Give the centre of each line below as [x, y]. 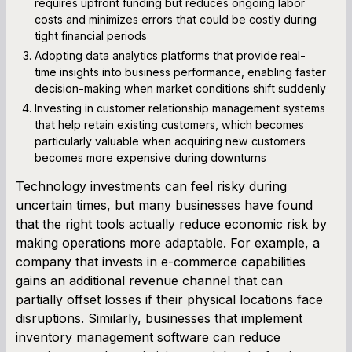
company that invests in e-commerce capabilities [161, 261]
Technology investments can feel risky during [151, 186]
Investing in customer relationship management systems [180, 108]
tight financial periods [91, 35]
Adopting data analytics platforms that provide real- [170, 55]
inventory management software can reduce [148, 337]
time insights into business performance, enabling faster [180, 71]
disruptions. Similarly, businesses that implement [159, 318]
